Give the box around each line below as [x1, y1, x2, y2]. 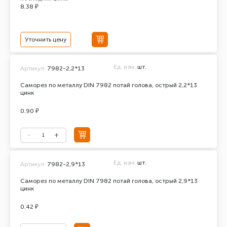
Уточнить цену [25, 36, 66, 43]
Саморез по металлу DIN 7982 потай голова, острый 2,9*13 [20, 177, 198, 184]
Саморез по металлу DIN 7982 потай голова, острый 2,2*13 [20, 82, 197, 89]
